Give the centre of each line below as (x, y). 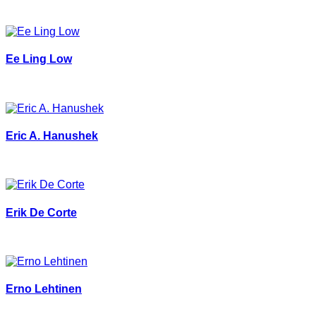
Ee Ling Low (39, 59)
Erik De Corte (41, 212)
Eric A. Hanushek (52, 135)
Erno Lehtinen (44, 289)
